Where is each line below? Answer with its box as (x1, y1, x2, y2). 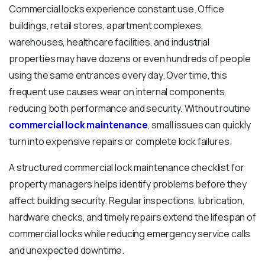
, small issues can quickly (147, 118, 251, 132)
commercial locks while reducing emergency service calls (9, 227, 251, 241)
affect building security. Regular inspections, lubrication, (9, 194, 245, 208)
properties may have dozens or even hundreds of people (9, 52, 251, 66)
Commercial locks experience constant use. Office (9, 2, 224, 16)
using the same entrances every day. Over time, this (9, 69, 227, 82)
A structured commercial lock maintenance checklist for (9, 161, 244, 174)
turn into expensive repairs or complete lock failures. (9, 135, 232, 148)
